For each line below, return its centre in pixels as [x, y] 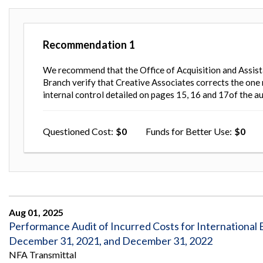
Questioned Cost [77, 131]
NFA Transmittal [43, 254]
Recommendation [85, 44]
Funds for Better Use [188, 131]
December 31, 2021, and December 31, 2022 [111, 240]
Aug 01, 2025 [36, 212]
